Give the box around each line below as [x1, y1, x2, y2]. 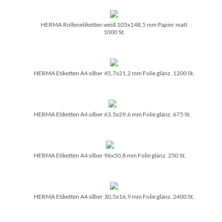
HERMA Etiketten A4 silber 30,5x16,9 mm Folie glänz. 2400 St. [34, 192, 194, 200]
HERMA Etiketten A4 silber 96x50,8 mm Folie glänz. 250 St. [34, 151, 186, 159]
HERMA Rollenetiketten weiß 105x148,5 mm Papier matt [41, 20, 187, 28]
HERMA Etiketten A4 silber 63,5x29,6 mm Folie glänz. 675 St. [34, 110, 191, 118]
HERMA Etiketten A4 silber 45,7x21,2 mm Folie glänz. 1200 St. [34, 69, 194, 77]
